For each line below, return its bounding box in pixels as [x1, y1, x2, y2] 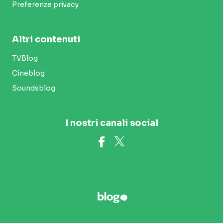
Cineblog [12, 68, 45, 78]
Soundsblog [12, 83, 55, 93]
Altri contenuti [12, 33, 80, 45]
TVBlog [12, 53, 38, 63]
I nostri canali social [65, 117, 158, 128]
